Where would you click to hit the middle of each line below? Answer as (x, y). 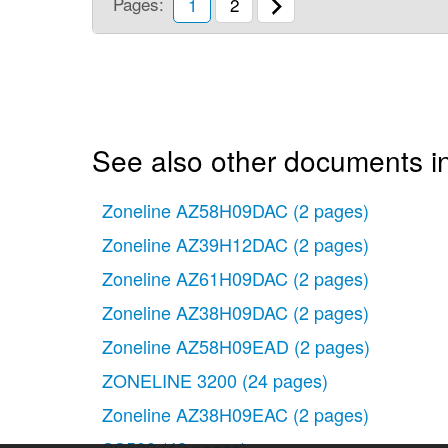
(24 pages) (285, 379)
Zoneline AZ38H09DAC (195, 311)
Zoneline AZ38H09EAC (195, 413)
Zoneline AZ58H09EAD (195, 345)
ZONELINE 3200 (169, 379)
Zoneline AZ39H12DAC (195, 243)
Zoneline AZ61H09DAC (195, 277)
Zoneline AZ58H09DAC (195, 209)
